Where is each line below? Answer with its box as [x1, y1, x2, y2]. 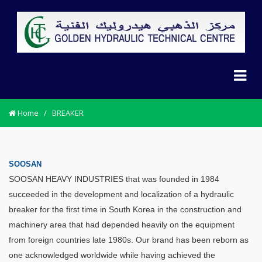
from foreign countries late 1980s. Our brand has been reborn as [9, 235, 249, 244]
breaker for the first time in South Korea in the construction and [9, 204, 242, 214]
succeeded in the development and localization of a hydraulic [9, 189, 234, 199]
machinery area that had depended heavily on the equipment [9, 219, 235, 229]
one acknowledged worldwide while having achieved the [9, 250, 215, 260]
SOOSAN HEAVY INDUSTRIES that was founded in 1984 [9, 174, 219, 184]
